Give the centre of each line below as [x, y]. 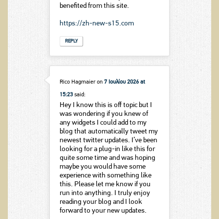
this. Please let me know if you [105, 184]
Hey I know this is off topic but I [106, 105]
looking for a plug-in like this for [107, 149]
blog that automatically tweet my [109, 131]
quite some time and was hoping [107, 158]
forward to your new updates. [103, 211]
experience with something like [105, 175]
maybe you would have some [102, 167]
